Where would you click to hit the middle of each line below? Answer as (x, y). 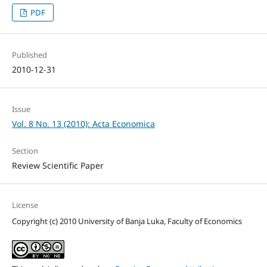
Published (29, 55)
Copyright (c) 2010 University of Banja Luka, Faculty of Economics (127, 221)
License (25, 205)
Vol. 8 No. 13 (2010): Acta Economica (83, 124)
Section (25, 151)
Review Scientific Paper (58, 166)
